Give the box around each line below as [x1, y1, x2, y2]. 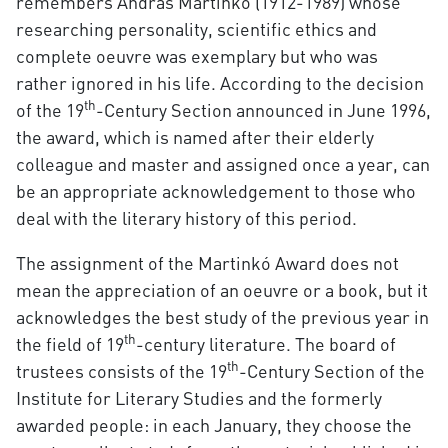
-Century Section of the [238, 359, 425, 383]
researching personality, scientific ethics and [15, 17, 377, 41]
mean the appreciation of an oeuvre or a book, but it [15, 278, 428, 302]
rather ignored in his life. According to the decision [15, 71, 424, 95]
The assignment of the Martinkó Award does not [15, 251, 399, 275]
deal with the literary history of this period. [15, 206, 369, 230]
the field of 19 [15, 332, 124, 356]
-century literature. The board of [135, 332, 396, 356]
